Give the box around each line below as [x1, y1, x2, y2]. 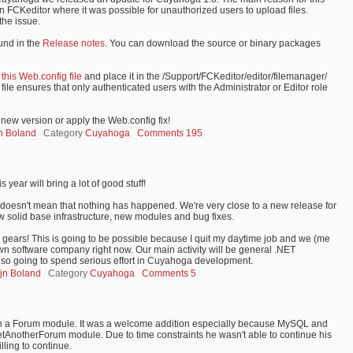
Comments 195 [137, 128, 203, 139]
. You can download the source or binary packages [105, 38, 321, 49]
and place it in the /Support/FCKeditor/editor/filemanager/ [82, 71, 327, 82]
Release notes [43, 38, 105, 49]
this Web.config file [2, 71, 82, 82]
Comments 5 [142, 268, 196, 279]
